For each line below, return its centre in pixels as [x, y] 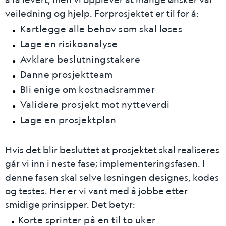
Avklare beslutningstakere [80, 59]
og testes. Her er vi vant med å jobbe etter [96, 191]
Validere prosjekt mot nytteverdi [95, 104]
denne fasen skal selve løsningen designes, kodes [112, 177]
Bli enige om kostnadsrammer [87, 89]
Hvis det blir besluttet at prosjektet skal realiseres [112, 150]
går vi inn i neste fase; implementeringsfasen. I [105, 163]
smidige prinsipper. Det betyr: [70, 204]
